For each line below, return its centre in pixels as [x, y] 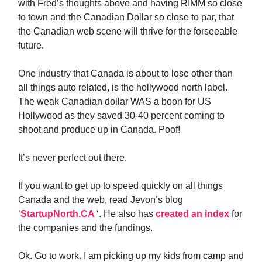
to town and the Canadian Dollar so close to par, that [126, 17]
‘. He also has [126, 214]
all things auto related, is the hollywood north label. [123, 87]
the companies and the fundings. [85, 228]
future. [31, 45]
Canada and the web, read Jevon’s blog [101, 200]
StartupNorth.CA [58, 214]
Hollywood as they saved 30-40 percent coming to [121, 116]
